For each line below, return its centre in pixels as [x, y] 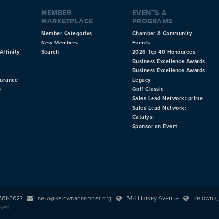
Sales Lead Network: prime [168, 98]
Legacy [142, 80]
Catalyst [143, 117]
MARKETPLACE [67, 21]
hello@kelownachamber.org [75, 198]
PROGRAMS [153, 21]
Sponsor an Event [155, 126]
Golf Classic [148, 89]
